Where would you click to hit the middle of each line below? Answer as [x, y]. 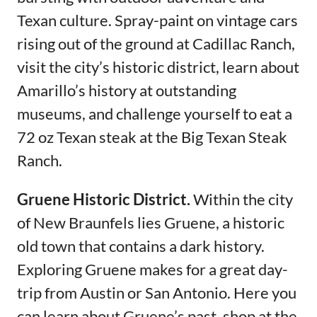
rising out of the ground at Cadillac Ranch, [156, 43]
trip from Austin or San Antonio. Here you [157, 292]
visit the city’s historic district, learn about [158, 67]
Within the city [242, 199]
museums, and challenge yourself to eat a [155, 113]
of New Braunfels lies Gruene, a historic [151, 222]
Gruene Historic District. [104, 199]
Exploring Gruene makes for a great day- [152, 269]
